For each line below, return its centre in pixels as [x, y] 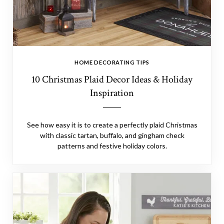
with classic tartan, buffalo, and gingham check [112, 135]
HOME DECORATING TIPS [112, 62]
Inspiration [112, 93]
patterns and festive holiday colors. [112, 146]
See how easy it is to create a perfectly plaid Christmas [112, 125]
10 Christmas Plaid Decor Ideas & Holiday [112, 79]
